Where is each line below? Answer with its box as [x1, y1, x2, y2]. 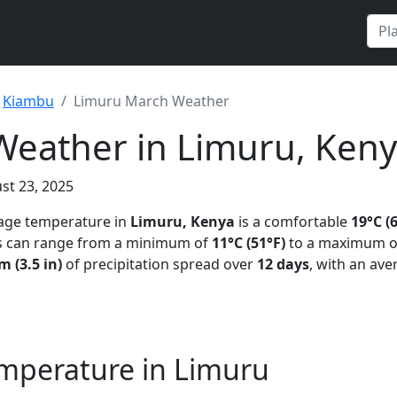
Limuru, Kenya [130, 212, 235, 231]
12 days [257, 254, 309, 274]
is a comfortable [235, 212, 351, 231]
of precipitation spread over [62, 254, 257, 274]
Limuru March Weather [74, 91, 230, 111]
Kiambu [3, 91, 54, 111]
